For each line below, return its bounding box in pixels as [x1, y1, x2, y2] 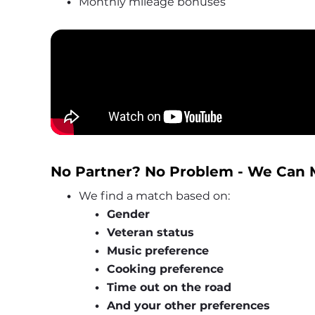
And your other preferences [106, 298, 270, 312]
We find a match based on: [78, 188, 230, 202]
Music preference [106, 243, 209, 257]
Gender [106, 207, 150, 221]
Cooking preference [106, 262, 224, 276]
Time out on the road [106, 280, 231, 294]
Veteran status [106, 225, 194, 239]
